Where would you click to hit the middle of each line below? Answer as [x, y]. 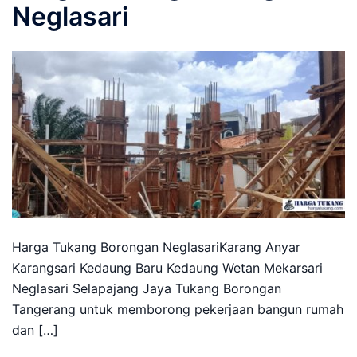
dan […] [35, 330]
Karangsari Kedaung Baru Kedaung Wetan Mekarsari [167, 268]
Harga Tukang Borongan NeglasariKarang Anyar [156, 247]
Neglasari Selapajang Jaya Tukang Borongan [147, 288]
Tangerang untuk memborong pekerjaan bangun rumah [178, 309]
